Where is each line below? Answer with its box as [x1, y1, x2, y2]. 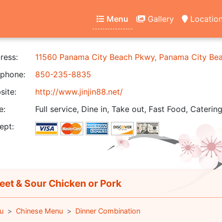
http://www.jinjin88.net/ [35, 87, 123, 97]
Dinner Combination [75, 207, 140, 215]
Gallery [145, 13, 174, 24]
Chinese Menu [15, 207, 63, 215]
